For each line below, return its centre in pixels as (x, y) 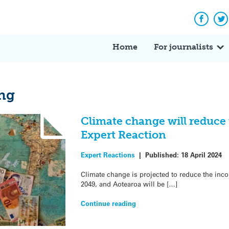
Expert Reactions (108, 154)
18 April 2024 (201, 154)
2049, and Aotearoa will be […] (129, 184)
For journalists (184, 47)
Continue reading (108, 203)
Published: (163, 154)
